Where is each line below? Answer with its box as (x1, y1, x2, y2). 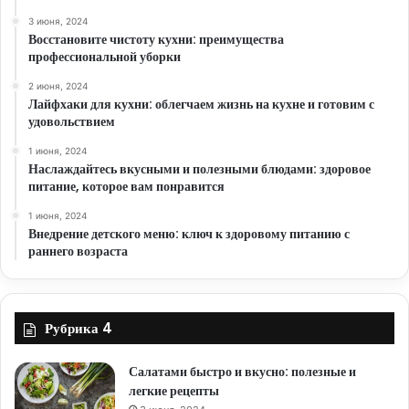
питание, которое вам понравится (28, 176, 225, 195)
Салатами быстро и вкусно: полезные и (129, 362, 356, 381)
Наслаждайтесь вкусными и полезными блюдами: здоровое (28, 159, 371, 178)
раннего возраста (28, 241, 128, 260)
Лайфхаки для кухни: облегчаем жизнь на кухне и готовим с (28, 94, 374, 113)
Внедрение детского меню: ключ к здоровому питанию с (28, 224, 350, 243)
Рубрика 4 (45, 318, 112, 338)
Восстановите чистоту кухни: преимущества (28, 29, 284, 48)
